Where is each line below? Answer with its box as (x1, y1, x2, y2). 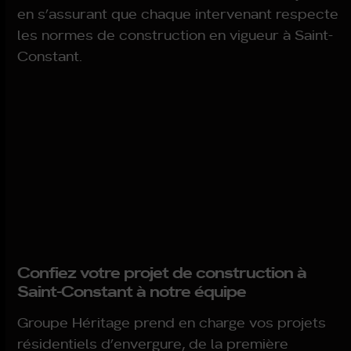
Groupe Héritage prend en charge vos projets (17, 313, 327, 331)
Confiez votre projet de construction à (17, 260, 307, 283)
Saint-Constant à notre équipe (17, 279, 247, 302)
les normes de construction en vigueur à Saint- (17, 25, 334, 44)
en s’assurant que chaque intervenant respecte (17, 4, 339, 23)
